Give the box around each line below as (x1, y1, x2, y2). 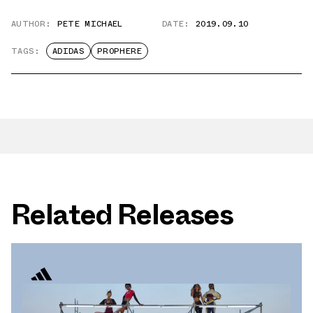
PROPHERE (96, 44, 142, 57)
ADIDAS (52, 44, 85, 57)
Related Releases (11, 194, 233, 235)
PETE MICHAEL (57, 17, 123, 30)
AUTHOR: (11, 17, 52, 30)
